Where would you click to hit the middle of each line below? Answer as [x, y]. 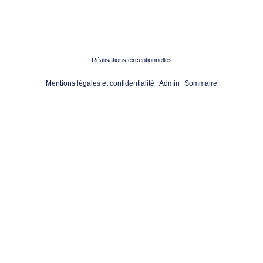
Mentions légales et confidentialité [100, 83]
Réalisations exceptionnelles [131, 60]
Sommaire [201, 83]
